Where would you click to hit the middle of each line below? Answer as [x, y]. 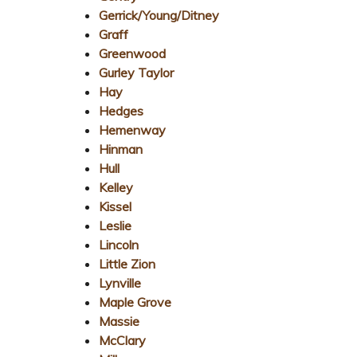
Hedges [121, 110]
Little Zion [127, 263]
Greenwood [132, 53]
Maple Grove [135, 302]
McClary [122, 340]
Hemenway [132, 129]
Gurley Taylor [136, 72]
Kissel [115, 206]
